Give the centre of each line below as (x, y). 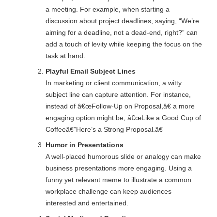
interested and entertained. (87, 203)
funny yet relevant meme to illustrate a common (118, 179)
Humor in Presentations (84, 145)
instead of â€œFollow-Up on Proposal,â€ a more (120, 106)
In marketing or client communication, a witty (113, 83)
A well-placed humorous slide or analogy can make (123, 156)
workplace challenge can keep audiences (108, 191)
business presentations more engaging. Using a (118, 168)
